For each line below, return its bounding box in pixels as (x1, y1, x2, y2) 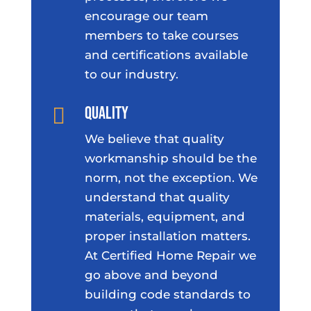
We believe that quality (84, 131, 224, 146)
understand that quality (84, 190, 230, 204)
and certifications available (84, 47, 248, 62)
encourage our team (84, 8, 208, 23)
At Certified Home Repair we (84, 248, 256, 262)
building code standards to (84, 287, 251, 301)
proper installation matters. (84, 228, 251, 243)
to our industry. (84, 67, 178, 81)
